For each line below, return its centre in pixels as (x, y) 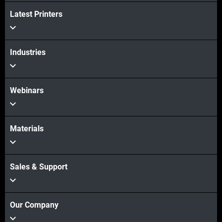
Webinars (27, 91)
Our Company (34, 205)
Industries (28, 53)
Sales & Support (39, 167)
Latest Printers (36, 14)
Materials (27, 129)
